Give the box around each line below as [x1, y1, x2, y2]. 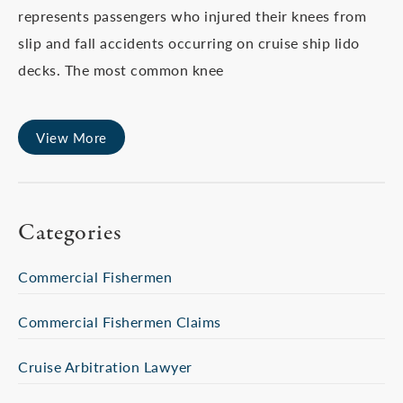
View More [36, 128, 107, 147]
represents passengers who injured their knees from [18, 5, 366, 26]
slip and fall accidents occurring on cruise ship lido [18, 32, 360, 53]
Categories [18, 217, 122, 249]
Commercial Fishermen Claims [18, 311, 221, 332]
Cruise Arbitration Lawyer [18, 356, 193, 377]
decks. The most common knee [18, 59, 224, 80]
